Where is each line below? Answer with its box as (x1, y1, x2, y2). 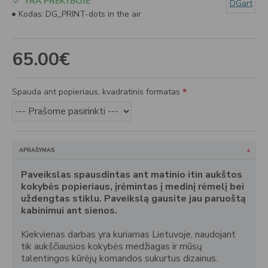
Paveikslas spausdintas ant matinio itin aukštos (21, 168, 242, 181)
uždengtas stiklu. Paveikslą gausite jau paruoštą (21, 192, 246, 205)
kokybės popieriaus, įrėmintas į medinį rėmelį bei (21, 180, 244, 193)
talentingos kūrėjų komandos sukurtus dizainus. (21, 252, 218, 265)
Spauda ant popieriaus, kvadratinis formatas (12, 86, 180, 98)
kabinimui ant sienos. (21, 204, 117, 217)
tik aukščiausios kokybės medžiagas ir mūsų (21, 240, 202, 253)
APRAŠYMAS (19, 147, 54, 154)
